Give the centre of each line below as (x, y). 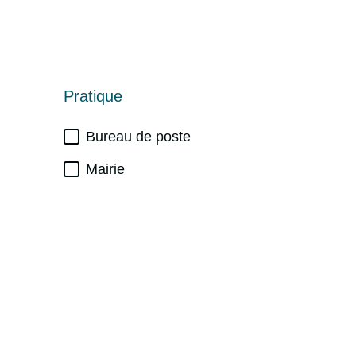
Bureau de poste (138, 137)
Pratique (93, 96)
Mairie (105, 169)
